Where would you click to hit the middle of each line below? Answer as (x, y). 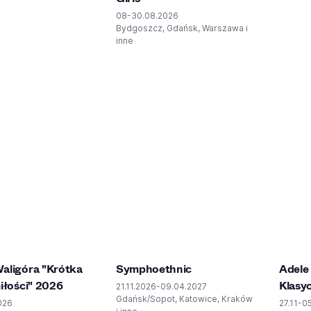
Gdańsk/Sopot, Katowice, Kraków (184, 299)
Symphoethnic (154, 269)
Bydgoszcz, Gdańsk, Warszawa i (182, 28)
